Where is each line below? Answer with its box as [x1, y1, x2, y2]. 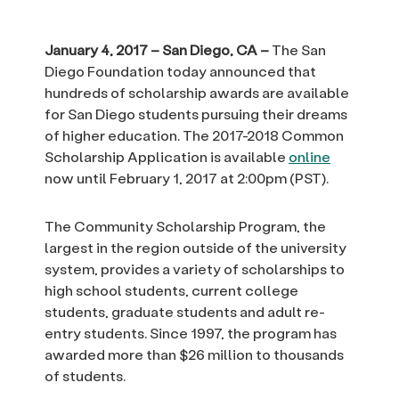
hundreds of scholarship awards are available [45, 83, 349, 102]
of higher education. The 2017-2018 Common [45, 126, 344, 145]
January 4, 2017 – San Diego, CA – [45, 40, 269, 60]
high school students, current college [45, 281, 298, 300]
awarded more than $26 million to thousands [45, 345, 344, 364]
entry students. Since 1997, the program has [45, 323, 337, 343]
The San [269, 40, 326, 60]
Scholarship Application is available [45, 147, 289, 167]
